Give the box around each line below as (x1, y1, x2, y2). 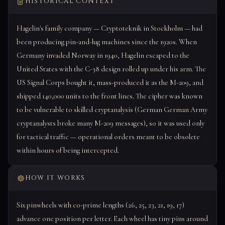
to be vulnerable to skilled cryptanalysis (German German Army (17, 105, 207, 115)
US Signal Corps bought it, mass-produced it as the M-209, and (17, 78, 203, 87)
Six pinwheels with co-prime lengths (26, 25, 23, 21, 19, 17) (17, 200, 184, 210)
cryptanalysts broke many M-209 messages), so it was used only (17, 119, 204, 128)
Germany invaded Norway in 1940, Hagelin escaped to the (17, 51, 189, 60)
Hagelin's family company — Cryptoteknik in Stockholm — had (17, 24, 202, 33)
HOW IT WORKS (25, 173, 85, 183)
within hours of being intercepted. (17, 146, 119, 155)
